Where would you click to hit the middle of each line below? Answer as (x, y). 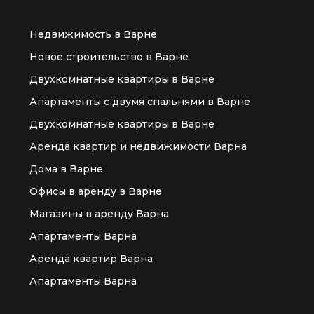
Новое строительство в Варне (109, 56)
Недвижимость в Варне (93, 34)
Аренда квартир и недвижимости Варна (138, 146)
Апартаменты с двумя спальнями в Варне (140, 101)
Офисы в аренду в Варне (96, 191)
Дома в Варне (66, 169)
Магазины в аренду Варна (99, 213)
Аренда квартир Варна (91, 258)
